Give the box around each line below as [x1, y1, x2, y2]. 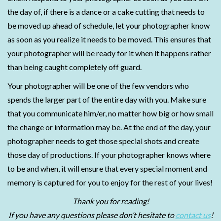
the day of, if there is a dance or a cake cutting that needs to [7, 7, 205, 16]
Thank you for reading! [72, 196, 149, 206]
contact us [175, 210, 211, 220]
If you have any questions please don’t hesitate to [8, 210, 176, 220]
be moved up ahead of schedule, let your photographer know [7, 21, 210, 30]
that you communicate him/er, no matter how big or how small [7, 109, 214, 118]
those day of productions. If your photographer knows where [7, 150, 211, 159]
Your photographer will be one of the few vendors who [7, 81, 189, 90]
